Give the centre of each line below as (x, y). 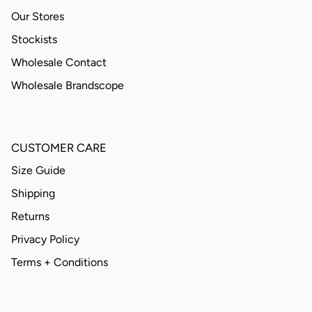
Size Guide (38, 170)
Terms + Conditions (60, 262)
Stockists (34, 39)
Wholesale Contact (59, 62)
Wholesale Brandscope (68, 85)
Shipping (33, 193)
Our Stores (38, 16)
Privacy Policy (45, 239)
